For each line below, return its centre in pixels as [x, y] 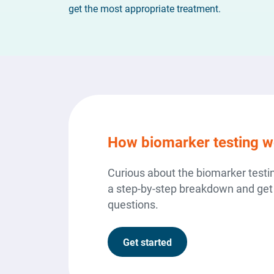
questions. [133, 204]
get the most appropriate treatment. [145, 8]
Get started [147, 242]
